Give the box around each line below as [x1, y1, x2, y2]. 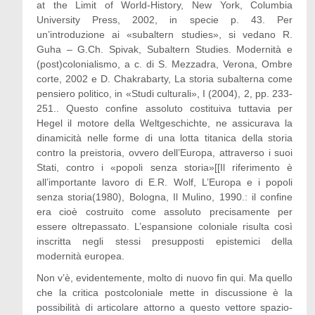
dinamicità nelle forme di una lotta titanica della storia [36, 132, 293, 143]
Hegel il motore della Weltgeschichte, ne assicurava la [36, 117, 293, 129]
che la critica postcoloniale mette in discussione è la [36, 287, 293, 298]
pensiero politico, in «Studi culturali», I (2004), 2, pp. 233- [36, 88, 293, 99]
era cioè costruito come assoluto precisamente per [36, 206, 293, 217]
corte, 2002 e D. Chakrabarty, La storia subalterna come [36, 73, 293, 84]
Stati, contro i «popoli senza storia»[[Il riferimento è [36, 162, 293, 173]
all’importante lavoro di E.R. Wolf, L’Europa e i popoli [36, 176, 293, 188]
